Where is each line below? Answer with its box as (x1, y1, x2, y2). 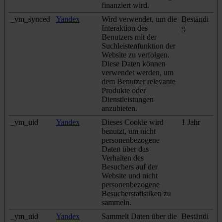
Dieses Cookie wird (102, 117, 164, 126)
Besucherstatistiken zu (102, 189, 171, 198)
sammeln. (102, 198, 131, 207)
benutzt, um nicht (102, 126, 156, 135)
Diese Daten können (102, 59, 166, 68)
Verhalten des (102, 153, 144, 162)
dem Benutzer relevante (102, 77, 175, 86)
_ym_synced (10, 14, 50, 23)
